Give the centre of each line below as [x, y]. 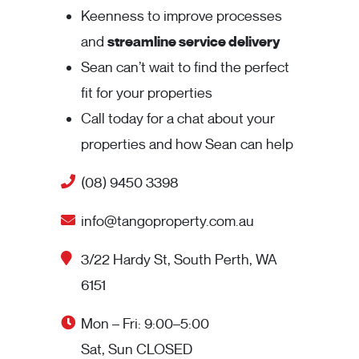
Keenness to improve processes [182, 16]
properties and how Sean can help [187, 145]
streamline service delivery [194, 42]
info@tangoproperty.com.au [167, 222]
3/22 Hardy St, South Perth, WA [179, 260]
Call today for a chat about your [178, 119]
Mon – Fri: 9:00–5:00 [145, 324]
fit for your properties [147, 93]
